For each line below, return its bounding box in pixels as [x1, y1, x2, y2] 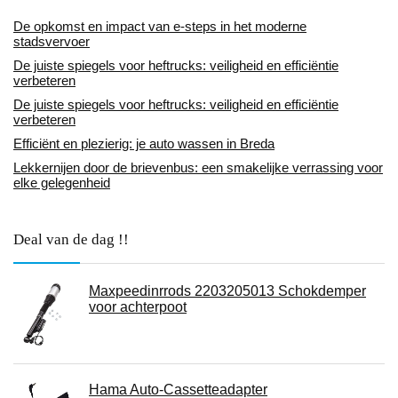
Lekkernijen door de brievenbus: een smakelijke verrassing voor [13, 160, 383, 176]
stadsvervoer [13, 34, 90, 50]
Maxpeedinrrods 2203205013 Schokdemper [89, 283, 366, 299]
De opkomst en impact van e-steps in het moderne [13, 19, 306, 35]
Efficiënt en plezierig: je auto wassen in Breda [13, 136, 275, 152]
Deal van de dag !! [13, 231, 129, 249]
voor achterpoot [89, 299, 187, 315]
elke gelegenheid [13, 175, 110, 191]
